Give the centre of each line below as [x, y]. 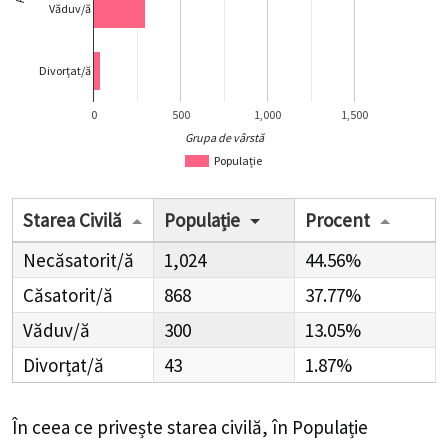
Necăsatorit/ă [78, 260]
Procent [337, 220]
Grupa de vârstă [225, 138]
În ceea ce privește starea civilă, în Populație [190, 427]
